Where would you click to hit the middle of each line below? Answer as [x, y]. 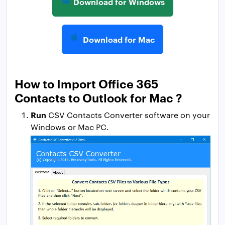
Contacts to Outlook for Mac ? [98, 97]
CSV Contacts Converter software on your [129, 115]
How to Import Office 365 [86, 83]
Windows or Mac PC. [70, 127]
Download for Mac [119, 39]
